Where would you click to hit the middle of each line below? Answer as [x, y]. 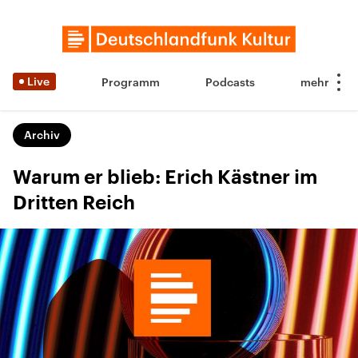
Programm [131, 82]
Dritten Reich [74, 203]
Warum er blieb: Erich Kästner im [165, 177]
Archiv [42, 135]
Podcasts [230, 82]
